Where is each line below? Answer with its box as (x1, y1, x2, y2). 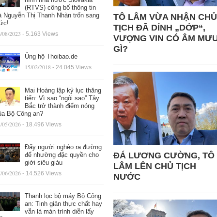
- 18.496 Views (22, 121, 62, 128)
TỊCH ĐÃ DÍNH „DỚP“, (113, 23, 205, 33)
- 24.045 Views (52, 64, 92, 71)
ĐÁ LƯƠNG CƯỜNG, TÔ (113, 150, 215, 160)
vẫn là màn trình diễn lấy (24, 208, 94, 216)
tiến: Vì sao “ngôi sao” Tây (24, 94, 99, 102)
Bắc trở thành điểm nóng (24, 102, 94, 110)
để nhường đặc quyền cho (24, 151, 99, 159)
